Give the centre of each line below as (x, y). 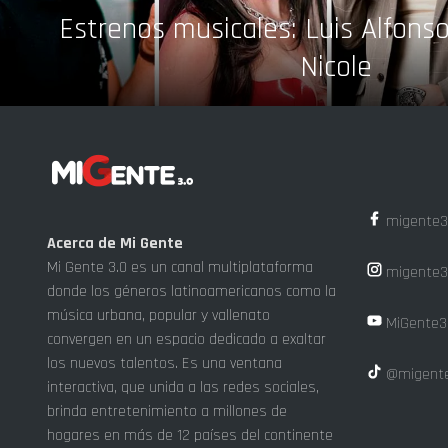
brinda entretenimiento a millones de (167, 411)
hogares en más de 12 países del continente (190, 435)
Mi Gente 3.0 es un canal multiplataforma (180, 267)
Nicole (336, 66)
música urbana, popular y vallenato (158, 315)
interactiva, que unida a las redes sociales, (183, 387)
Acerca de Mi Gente (115, 243)
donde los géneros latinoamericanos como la (191, 291)
